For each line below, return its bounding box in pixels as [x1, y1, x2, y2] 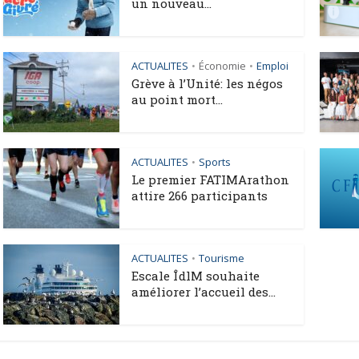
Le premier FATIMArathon [131, 171, 289, 188]
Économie [199, 58, 246, 73]
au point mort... [131, 91, 223, 107]
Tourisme [199, 251, 244, 265]
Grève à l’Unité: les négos [131, 75, 283, 91]
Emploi [256, 58, 288, 73]
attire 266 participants [131, 188, 268, 204]
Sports [199, 155, 231, 169]
